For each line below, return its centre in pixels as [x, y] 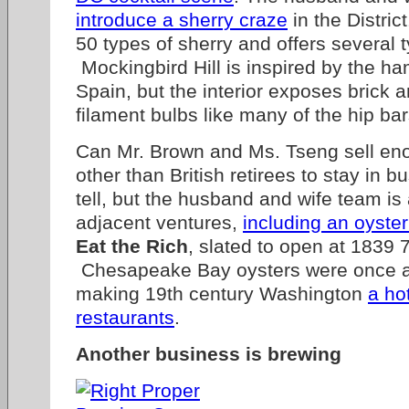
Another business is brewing [209, 354]
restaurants [125, 317]
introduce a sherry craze [182, 20]
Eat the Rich [132, 246]
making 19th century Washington [222, 294]
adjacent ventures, [159, 222]
